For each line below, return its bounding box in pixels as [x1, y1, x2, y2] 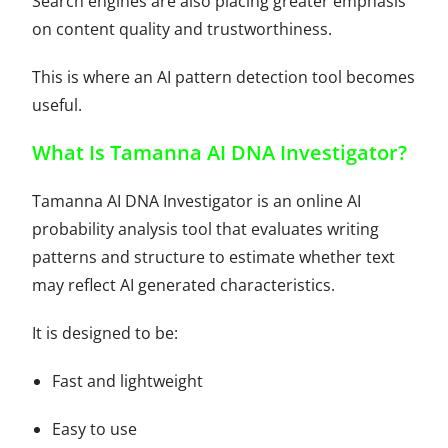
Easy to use [52, 417, 138, 440]
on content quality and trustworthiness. [32, 17, 333, 40]
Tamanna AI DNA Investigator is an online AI [32, 189, 362, 212]
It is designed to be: [32, 321, 179, 344]
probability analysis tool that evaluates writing [32, 217, 380, 240]
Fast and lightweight [52, 369, 204, 392]
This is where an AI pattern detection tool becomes [32, 65, 416, 88]
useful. [32, 93, 83, 116]
